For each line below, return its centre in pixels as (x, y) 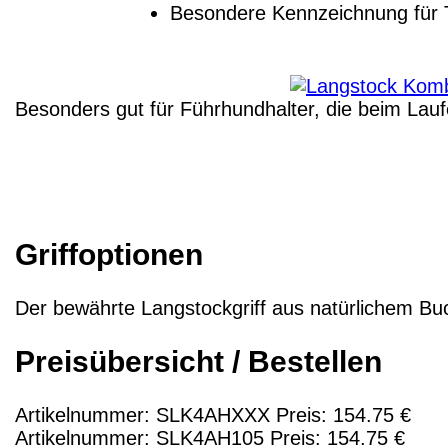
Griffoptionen (109, 254)
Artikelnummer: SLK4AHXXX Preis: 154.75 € (213, 414)
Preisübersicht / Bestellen (198, 361)
